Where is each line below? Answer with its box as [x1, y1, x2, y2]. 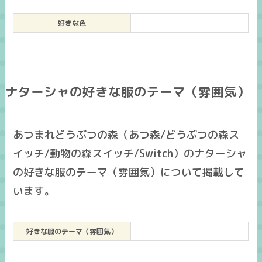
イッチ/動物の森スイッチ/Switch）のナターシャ [13, 146, 247, 161]
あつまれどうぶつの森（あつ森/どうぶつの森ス [13, 127, 240, 143]
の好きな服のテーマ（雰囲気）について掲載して [13, 165, 245, 180]
